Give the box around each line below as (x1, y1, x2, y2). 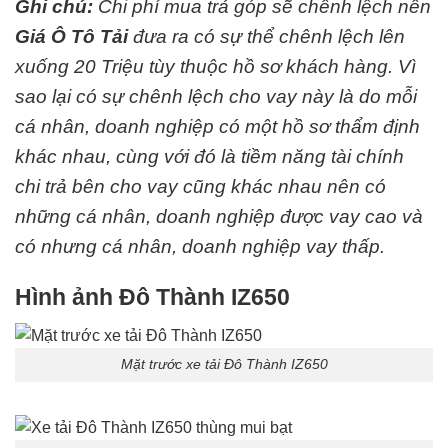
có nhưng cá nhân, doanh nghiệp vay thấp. (15, 236, 385, 257)
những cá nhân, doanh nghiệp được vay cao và (15, 206, 423, 227)
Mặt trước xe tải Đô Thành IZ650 (120, 356, 328, 373)
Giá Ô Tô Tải (15, 26, 128, 47)
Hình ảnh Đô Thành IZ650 (15, 283, 290, 310)
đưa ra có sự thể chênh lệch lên (128, 26, 405, 47)
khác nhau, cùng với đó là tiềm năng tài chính (15, 146, 404, 167)
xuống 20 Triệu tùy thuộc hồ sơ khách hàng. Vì (15, 56, 416, 77)
